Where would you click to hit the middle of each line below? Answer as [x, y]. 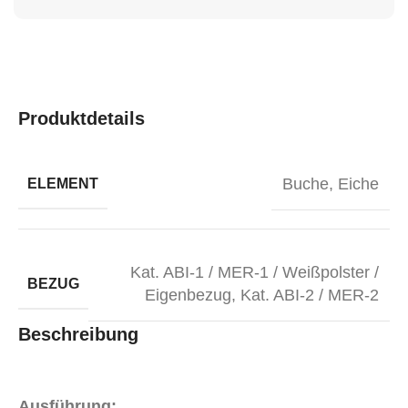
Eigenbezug [188, 295]
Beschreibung [78, 334]
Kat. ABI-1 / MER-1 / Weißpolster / [255, 272]
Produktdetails [82, 118]
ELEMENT [63, 184]
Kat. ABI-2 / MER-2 [310, 295]
